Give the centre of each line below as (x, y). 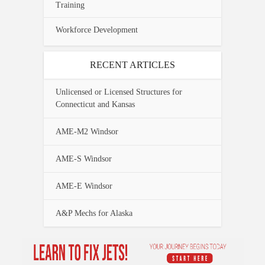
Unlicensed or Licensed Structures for (119, 92)
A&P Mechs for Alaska (94, 214)
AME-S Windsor (84, 159)
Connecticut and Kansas (95, 105)
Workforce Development (97, 30)
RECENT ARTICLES (132, 65)
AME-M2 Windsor (87, 132)
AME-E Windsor (84, 186)
